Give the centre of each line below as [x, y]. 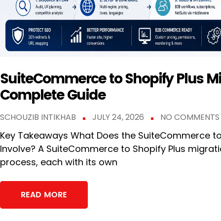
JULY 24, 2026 [119, 117]
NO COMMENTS [190, 117]
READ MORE [44, 195]
